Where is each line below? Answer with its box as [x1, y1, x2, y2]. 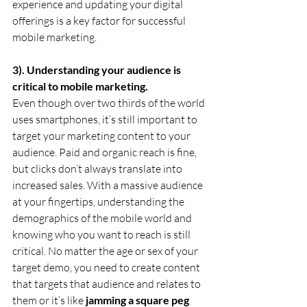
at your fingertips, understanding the [12, 194, 186, 208]
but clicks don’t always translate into [12, 161, 184, 175]
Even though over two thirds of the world [12, 95, 207, 110]
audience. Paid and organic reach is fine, [12, 145, 199, 159]
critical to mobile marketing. [12, 79, 148, 93]
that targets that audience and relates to [12, 276, 203, 291]
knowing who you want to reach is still [12, 227, 193, 241]
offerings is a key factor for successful [12, 13, 188, 27]
